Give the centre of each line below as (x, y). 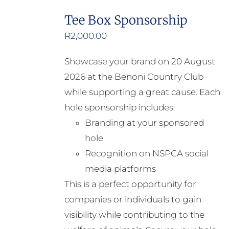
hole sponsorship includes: (119, 108)
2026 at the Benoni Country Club (134, 77)
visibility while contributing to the (134, 215)
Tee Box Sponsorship (125, 20)
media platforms (120, 169)
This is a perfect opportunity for (130, 184)
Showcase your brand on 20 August (140, 62)
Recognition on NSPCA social (146, 154)
